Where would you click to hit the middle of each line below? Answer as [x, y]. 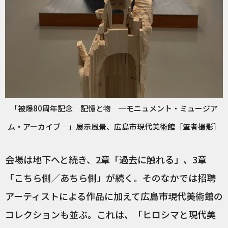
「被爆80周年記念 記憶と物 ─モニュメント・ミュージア [114, 108]
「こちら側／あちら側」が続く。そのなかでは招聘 [110, 177]
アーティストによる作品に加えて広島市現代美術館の [114, 196]
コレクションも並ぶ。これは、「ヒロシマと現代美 [110, 214]
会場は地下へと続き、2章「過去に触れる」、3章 [106, 159]
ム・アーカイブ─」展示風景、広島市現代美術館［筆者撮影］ [114, 126]
